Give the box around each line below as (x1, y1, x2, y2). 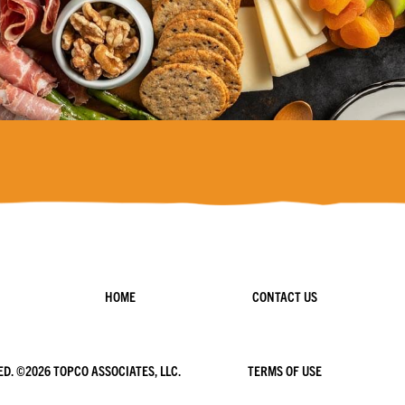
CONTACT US (252, 287, 318, 306)
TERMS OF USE (248, 362, 323, 380)
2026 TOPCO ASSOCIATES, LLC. (24, 362, 181, 380)
